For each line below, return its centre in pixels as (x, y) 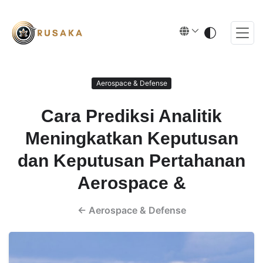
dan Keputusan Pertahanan (131, 160)
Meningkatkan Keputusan (131, 138)
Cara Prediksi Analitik (131, 115)
